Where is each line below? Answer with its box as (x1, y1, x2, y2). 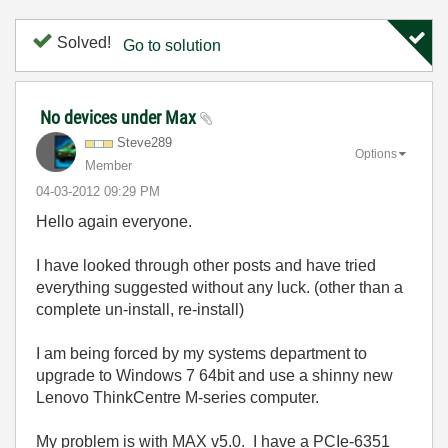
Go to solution (123, 37, 221, 54)
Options (355, 146, 397, 161)
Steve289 (117, 135, 172, 150)
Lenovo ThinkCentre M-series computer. (36, 389, 319, 406)
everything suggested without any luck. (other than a (36, 279, 403, 296)
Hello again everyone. (36, 213, 192, 230)
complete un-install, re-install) (36, 301, 244, 318)
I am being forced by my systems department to (36, 345, 367, 362)
